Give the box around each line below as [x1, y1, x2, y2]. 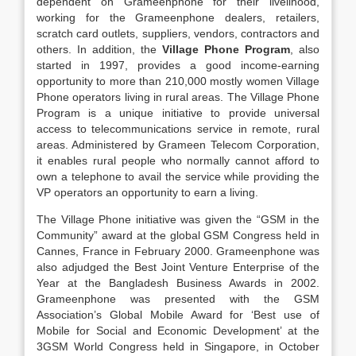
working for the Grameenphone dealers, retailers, [37, 11, 319, 24]
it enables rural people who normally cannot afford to [37, 154, 319, 167]
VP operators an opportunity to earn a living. [37, 186, 258, 199]
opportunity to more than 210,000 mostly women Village [37, 75, 319, 87]
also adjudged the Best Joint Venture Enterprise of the [37, 261, 319, 273]
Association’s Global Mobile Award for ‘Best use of [37, 308, 319, 321]
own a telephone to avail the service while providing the [37, 170, 319, 183]
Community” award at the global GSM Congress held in [37, 229, 319, 242]
